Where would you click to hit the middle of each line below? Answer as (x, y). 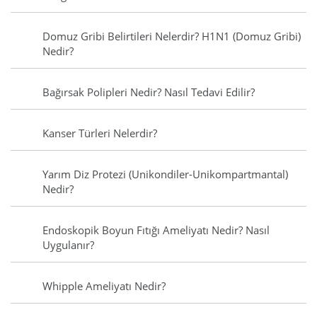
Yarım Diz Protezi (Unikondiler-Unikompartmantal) (165, 174)
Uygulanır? (68, 245)
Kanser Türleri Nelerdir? (100, 133)
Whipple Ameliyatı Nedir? (104, 286)
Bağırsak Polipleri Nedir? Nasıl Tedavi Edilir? (149, 92)
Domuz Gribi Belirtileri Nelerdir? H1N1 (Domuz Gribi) (172, 36)
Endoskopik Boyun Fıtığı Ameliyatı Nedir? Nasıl (156, 230)
